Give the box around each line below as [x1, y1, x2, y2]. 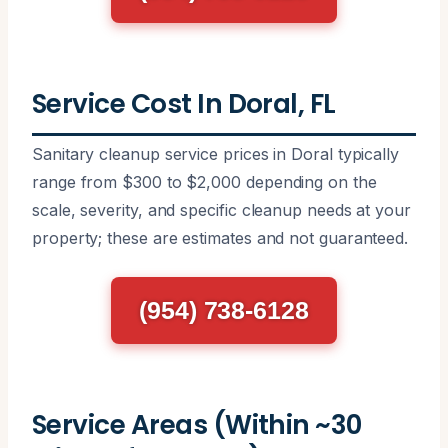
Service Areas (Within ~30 [32, 405, 362, 443]
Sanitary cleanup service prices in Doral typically [32, 143, 400, 164]
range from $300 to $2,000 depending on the [32, 171, 377, 192]
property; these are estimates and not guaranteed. [32, 227, 409, 248]
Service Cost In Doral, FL [32, 84, 336, 122]
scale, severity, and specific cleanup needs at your [32, 199, 411, 220]
